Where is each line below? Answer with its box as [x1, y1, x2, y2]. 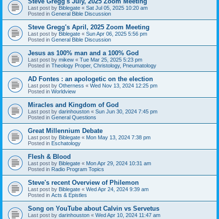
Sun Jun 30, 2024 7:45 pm [95, 108, 157, 114]
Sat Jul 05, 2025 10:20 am [86, 4, 148, 11]
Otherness [59, 82, 84, 88]
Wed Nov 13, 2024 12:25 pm [90, 82, 157, 88]
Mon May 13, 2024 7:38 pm [86, 134, 151, 140]
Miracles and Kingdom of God [28, 101, 119, 109]
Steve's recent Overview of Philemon [28, 178, 139, 186]
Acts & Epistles [51, 192, 87, 198]
